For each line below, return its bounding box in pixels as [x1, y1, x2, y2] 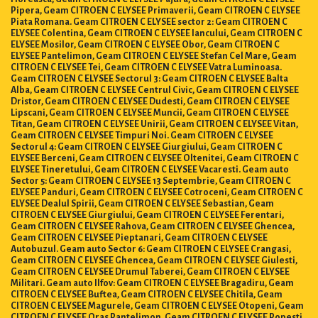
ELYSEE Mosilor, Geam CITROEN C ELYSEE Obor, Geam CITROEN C [11, 36, 280, 47]
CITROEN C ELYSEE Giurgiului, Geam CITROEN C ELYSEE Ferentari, [11, 207, 284, 217]
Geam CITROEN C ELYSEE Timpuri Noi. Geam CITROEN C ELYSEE [11, 127, 273, 138]
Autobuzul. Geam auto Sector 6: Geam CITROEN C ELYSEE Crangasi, [11, 241, 291, 251]
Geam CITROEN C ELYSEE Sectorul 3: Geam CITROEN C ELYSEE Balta [11, 70, 288, 81]
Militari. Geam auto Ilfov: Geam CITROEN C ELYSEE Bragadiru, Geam [11, 275, 294, 285]
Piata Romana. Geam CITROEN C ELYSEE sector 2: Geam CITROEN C [11, 13, 287, 24]
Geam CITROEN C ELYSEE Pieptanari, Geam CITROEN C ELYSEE [11, 229, 268, 240]
